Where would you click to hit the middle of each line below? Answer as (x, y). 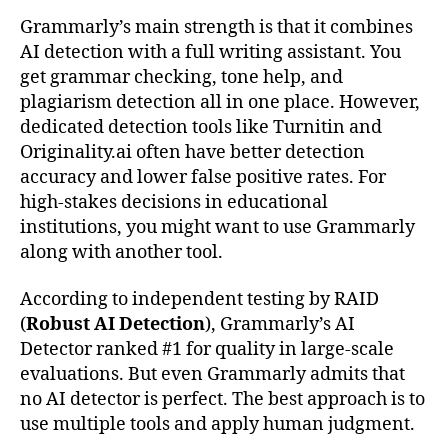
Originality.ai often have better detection (192, 152)
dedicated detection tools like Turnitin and (201, 127)
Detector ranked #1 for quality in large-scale (207, 350)
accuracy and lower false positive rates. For (203, 177)
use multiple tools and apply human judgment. (217, 425)
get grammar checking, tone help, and (181, 77)
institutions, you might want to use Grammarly (217, 227)
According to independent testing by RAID (199, 300)
